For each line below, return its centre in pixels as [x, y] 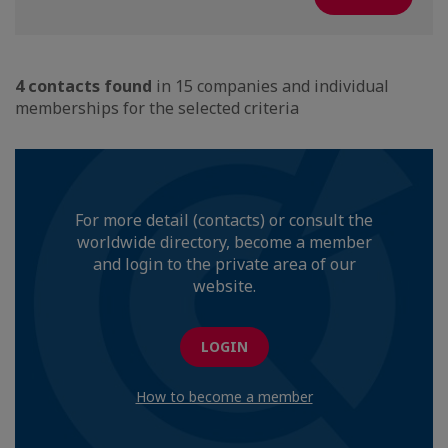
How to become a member [224, 396]
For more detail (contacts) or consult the [224, 220]
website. [224, 286]
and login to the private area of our [224, 264]
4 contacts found [85, 86]
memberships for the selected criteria [157, 108]
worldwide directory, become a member [224, 242]
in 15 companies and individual [272, 86]
